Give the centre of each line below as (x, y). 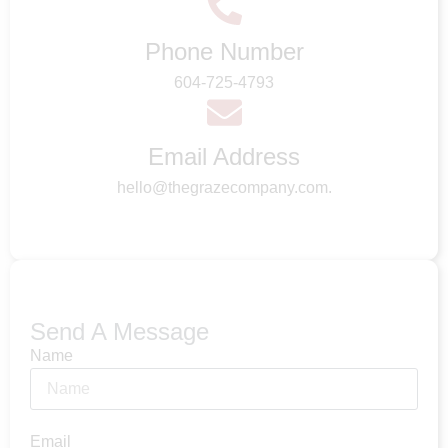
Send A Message (119, 332)
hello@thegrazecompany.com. (224, 188)
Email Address (224, 157)
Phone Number (224, 52)
